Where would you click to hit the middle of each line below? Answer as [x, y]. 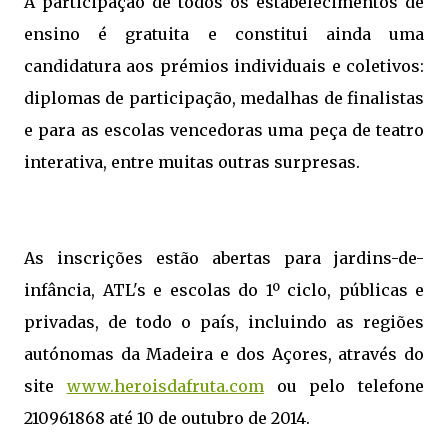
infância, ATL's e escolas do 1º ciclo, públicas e [224, 289]
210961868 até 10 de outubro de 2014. [167, 417]
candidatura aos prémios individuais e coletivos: [224, 65]
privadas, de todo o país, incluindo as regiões [224, 321]
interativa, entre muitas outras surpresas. [192, 161]
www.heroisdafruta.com [165, 385]
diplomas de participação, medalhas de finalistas [224, 97]
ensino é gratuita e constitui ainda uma [224, 33]
